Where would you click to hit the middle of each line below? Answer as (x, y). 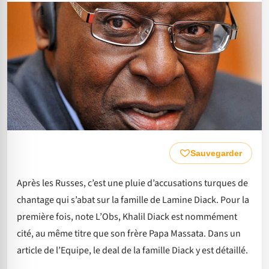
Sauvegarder (216, 153)
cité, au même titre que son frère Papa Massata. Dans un (129, 233)
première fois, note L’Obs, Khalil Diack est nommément (127, 216)
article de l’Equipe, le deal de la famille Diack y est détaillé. (132, 250)
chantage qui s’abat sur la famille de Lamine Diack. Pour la (133, 200)
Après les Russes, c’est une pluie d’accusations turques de (132, 183)
